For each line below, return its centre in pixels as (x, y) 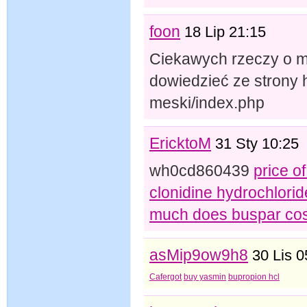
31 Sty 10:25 (257, 144)
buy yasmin (205, 277)
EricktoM (180, 143)
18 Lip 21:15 (225, 32)
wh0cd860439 (201, 170)
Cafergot (165, 277)
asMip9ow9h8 (199, 255)
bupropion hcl (254, 277)
